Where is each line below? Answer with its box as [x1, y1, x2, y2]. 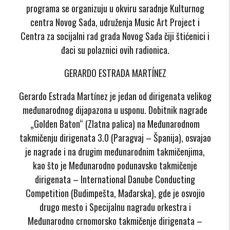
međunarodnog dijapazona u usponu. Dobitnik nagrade [23, 103, 207, 117]
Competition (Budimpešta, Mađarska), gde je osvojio [25, 186, 205, 200]
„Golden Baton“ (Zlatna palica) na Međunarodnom [30, 117, 200, 130]
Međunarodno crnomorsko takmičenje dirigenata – [28, 214, 202, 227]
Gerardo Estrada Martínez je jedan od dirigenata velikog [18, 89, 212, 103]
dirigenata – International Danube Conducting [35, 172, 195, 186]
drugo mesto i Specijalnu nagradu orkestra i [39, 200, 191, 214]
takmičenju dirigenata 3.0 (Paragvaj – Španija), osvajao [19, 130, 211, 144]
